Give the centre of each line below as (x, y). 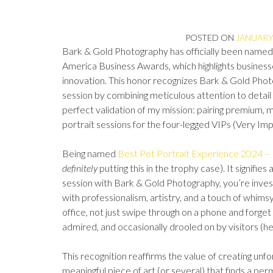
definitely (80, 168)
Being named (90, 153)
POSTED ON (211, 37)
